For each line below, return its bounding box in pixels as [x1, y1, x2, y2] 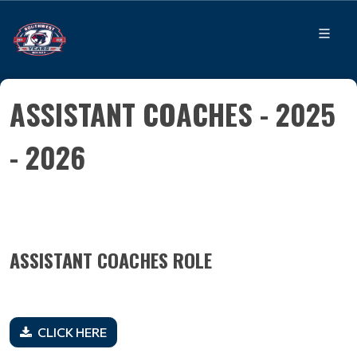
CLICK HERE [37, 324, 107, 339]
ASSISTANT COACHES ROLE [10, 245, 212, 274]
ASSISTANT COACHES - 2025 [10, 92, 335, 135]
